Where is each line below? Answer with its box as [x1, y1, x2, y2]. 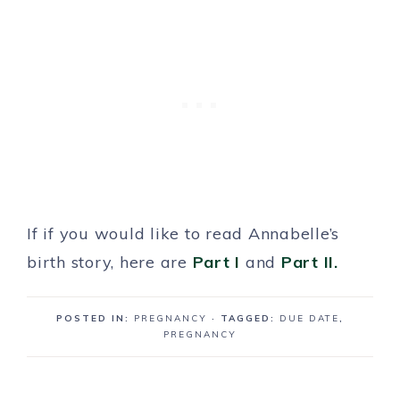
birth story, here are [27, 252, 193, 272]
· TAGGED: [212, 312, 279, 324]
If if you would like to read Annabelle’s [27, 223, 339, 244]
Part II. [280, 252, 338, 272]
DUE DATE [279, 312, 339, 324]
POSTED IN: [56, 312, 134, 324]
